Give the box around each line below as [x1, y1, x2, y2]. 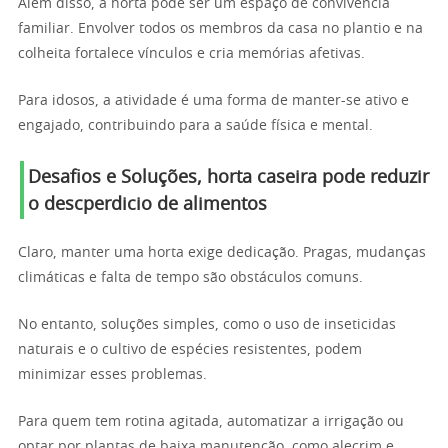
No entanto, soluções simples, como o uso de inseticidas [18, 318, 396, 332]
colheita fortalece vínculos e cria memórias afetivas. [18, 47, 365, 61]
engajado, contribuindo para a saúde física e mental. [18, 119, 373, 133]
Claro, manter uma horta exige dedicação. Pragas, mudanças [18, 246, 426, 260]
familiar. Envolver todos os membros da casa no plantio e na [18, 22, 423, 36]
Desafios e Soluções [28, 169, 197, 187]
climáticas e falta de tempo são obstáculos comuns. [18, 271, 363, 285]
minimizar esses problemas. [18, 368, 207, 382]
